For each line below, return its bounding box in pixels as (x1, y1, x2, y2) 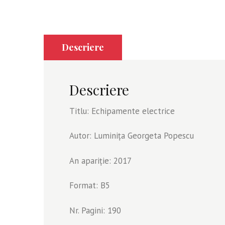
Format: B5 (69, 180, 110, 191)
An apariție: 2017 (69, 155, 132, 166)
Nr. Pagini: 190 (69, 204, 121, 216)
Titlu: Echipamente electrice (69, 105, 175, 117)
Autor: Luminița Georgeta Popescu (69, 130, 194, 142)
